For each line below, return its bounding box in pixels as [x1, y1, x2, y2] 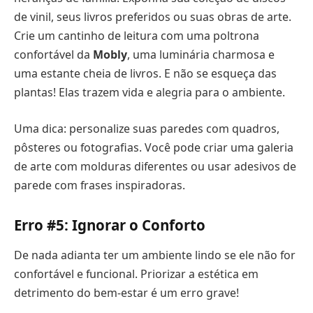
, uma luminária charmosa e [127, 47, 275, 63]
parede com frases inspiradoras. [14, 177, 185, 193]
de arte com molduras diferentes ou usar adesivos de [14, 158, 296, 174]
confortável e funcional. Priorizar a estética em [14, 265, 259, 282]
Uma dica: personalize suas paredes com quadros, [14, 120, 279, 136]
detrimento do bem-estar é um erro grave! [14, 284, 239, 300]
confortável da [14, 47, 93, 63]
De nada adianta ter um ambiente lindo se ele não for [14, 247, 296, 263]
